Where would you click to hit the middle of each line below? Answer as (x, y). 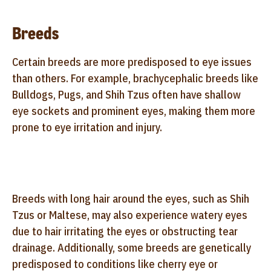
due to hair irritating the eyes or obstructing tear (125, 231)
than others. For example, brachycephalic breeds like (135, 78)
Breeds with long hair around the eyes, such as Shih (131, 198)
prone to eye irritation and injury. (87, 127)
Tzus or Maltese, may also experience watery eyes (130, 215)
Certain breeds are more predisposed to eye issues (132, 62)
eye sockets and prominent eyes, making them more (134, 111)
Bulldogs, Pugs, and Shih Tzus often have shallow (126, 94)
